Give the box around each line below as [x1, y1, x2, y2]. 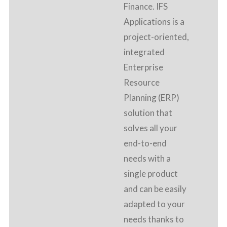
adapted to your [124, 199, 185, 210]
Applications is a [124, 16, 184, 27]
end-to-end [124, 138, 167, 149]
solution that [124, 107, 172, 119]
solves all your [124, 123, 177, 134]
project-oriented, [124, 31, 189, 43]
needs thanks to [124, 214, 184, 225]
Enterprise [124, 62, 163, 73]
